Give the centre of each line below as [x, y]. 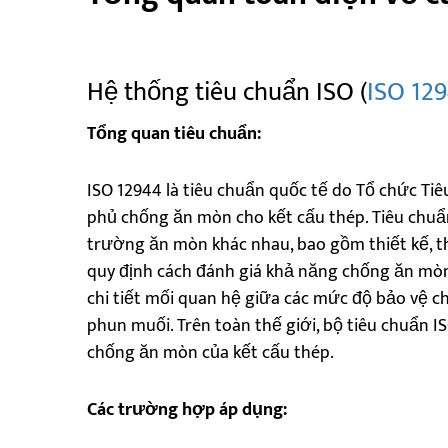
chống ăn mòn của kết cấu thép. [210, 352]
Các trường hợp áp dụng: [187, 409]
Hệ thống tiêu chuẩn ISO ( [227, 92]
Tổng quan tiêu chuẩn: [174, 133]
